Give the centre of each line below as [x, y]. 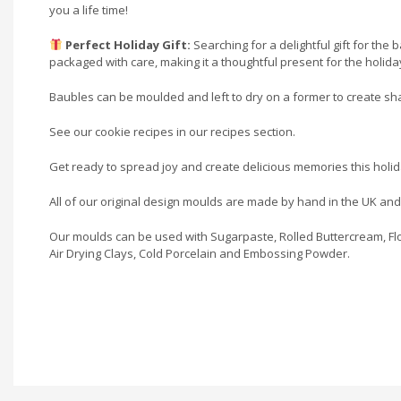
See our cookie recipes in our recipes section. [172, 131]
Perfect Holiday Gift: [128, 44]
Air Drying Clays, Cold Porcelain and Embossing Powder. [200, 253]
